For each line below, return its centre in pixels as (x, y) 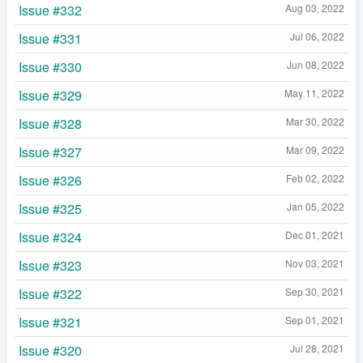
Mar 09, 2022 (315, 150)
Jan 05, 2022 (316, 207)
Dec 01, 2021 (315, 235)
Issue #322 (50, 294)
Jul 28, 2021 (317, 348)
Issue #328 (50, 124)
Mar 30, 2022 (315, 122)
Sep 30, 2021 (315, 292)
